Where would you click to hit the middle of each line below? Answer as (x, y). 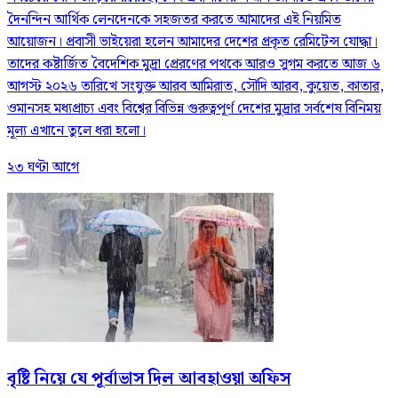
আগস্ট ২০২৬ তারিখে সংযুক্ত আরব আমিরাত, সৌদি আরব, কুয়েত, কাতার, (195, 87)
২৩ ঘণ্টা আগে (43, 168)
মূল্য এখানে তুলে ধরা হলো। (76, 131)
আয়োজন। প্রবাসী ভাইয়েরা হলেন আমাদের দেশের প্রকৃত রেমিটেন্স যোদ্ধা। (192, 43)
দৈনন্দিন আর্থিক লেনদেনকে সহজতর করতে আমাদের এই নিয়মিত (174, 20)
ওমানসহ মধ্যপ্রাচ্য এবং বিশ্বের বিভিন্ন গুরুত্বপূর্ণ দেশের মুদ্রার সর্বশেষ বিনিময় (194, 109)
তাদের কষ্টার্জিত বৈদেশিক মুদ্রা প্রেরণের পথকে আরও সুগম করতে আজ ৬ (194, 65)
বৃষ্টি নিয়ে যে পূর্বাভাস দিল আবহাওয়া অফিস (149, 378)
